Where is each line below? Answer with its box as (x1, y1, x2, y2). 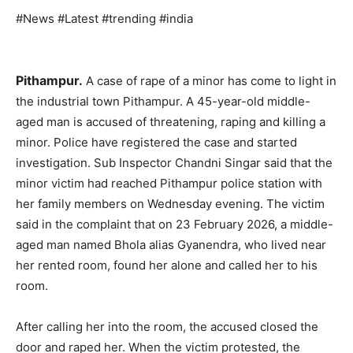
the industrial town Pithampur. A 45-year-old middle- (16, 94, 310, 110)
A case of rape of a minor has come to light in (83, 73, 336, 89)
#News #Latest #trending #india (16, 11, 193, 27)
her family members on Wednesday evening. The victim (16, 196, 325, 212)
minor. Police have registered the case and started (16, 135, 297, 150)
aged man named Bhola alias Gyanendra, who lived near (16, 237, 326, 253)
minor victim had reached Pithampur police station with (16, 176, 322, 191)
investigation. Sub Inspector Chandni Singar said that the (16, 155, 333, 171)
